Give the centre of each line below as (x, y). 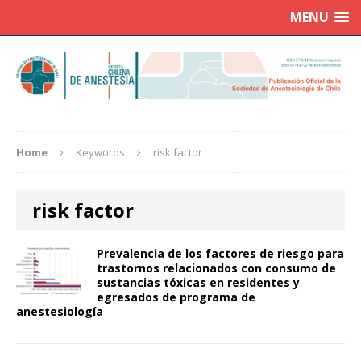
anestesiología (60, 312)
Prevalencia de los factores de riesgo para (220, 254)
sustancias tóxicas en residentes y (198, 283)
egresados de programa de (176, 297)
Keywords (100, 153)
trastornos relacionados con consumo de (216, 268)
